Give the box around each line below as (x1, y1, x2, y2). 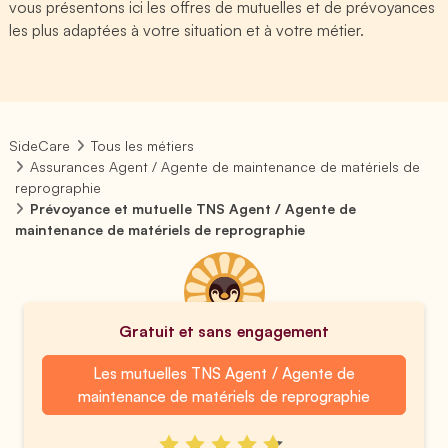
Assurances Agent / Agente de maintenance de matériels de (30, 158, 421, 175)
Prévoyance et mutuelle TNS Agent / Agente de (30, 200, 357, 217)
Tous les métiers (91, 137, 195, 154)
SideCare (9, 137, 70, 154)
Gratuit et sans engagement (119, 321, 329, 341)
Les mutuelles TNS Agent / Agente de (93, 363, 355, 383)
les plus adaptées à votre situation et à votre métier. (9, 20, 365, 40)
